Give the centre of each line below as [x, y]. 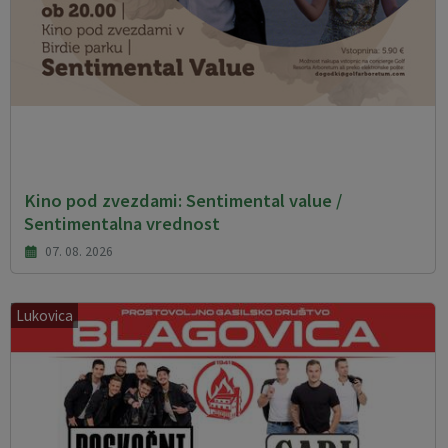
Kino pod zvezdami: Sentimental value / [182, 201]
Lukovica [44, 315]
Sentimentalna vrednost [121, 224]
